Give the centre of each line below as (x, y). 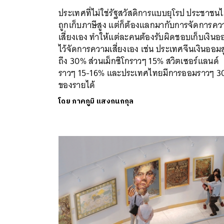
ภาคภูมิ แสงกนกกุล (103, 101)
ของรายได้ (77, 85)
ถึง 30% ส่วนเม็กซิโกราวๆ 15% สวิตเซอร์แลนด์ (139, 61)
